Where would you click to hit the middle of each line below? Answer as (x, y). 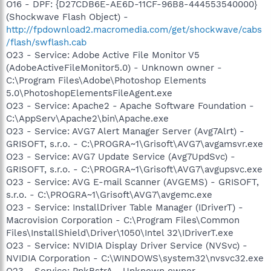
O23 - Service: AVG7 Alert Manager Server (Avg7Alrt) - (125, 131)
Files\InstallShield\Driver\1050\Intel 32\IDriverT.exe (120, 233)
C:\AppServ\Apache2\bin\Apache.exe (87, 118)
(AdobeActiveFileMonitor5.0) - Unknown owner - (114, 67)
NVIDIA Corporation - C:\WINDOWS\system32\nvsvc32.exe (135, 258)
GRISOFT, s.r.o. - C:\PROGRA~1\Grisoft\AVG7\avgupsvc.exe (134, 169)
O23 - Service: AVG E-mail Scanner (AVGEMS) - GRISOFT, (132, 182)
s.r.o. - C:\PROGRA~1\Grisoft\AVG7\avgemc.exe (109, 194)
